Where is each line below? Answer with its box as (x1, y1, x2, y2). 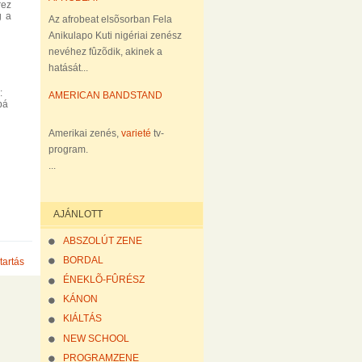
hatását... (48, 61, 88, 74)
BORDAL (62, 254, 103, 266)
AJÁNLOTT (53, 208, 103, 220)
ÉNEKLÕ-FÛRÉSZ (62, 274, 145, 286)
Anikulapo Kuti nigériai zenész (48, 29, 182, 41)
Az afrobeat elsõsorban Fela (48, 13, 172, 25)
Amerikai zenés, (48, 128, 121, 140)
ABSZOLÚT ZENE (62, 234, 142, 246)
